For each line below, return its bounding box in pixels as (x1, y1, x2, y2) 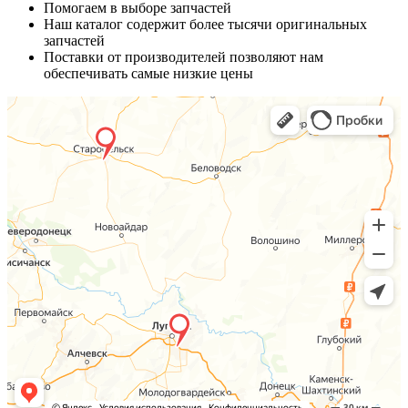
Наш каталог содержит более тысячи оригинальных (44, 16, 367, 33)
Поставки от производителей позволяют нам (44, 49, 323, 66)
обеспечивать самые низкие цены (44, 66, 253, 82)
